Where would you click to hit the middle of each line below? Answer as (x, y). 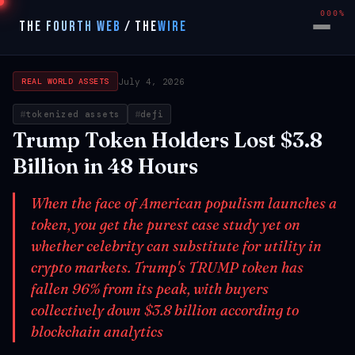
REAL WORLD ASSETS (65, 81)
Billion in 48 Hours (105, 166)
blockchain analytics (97, 332)
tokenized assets (73, 114)
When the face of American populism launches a (184, 203)
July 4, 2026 (151, 81)
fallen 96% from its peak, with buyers (150, 289)
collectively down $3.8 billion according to (165, 310)
